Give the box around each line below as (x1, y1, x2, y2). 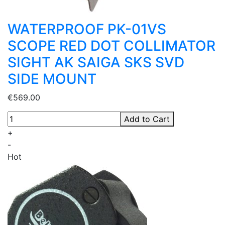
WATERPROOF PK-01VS (8, 21, 166, 38)
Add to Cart (124, 114, 170, 125)
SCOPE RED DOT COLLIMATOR (8, 37, 215, 55)
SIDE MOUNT (8, 70, 96, 88)
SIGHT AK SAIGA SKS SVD (8, 54, 184, 71)
